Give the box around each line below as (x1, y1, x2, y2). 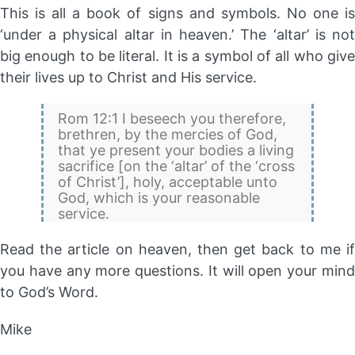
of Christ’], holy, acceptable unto (58, 174, 278, 191)
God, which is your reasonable (58, 189, 261, 207)
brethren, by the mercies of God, (58, 126, 278, 143)
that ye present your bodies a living (58, 142, 295, 159)
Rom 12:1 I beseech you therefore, (58, 110, 287, 128)
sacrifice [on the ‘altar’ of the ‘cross (58, 158, 296, 175)
